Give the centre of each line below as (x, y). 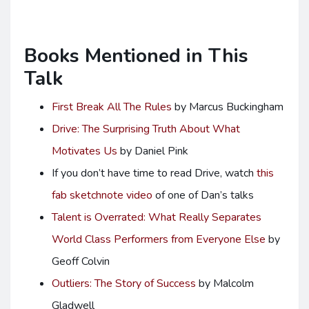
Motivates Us (84, 151)
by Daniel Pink (153, 151)
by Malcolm (225, 283)
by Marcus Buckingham (228, 107)
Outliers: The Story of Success (124, 283)
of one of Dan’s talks (203, 195)
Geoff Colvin (81, 261)
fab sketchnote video (102, 195)
